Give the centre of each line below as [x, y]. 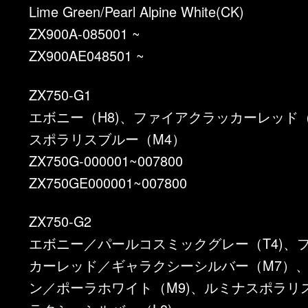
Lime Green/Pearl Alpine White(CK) [137, 12]
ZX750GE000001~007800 [108, 182]
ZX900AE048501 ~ [87, 56]
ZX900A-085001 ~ [85, 34]
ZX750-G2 [60, 221]
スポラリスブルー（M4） [108, 138]
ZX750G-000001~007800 [106, 160]
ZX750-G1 [60, 94]
